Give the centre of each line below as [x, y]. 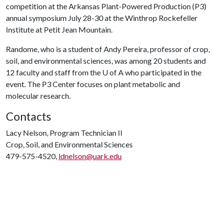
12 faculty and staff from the [54, 72]
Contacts [28, 116]
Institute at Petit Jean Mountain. [59, 29]
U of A [113, 72]
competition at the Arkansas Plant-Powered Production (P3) [106, 6]
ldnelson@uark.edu [90, 156]
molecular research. [38, 96]
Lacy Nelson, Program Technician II [64, 133]
